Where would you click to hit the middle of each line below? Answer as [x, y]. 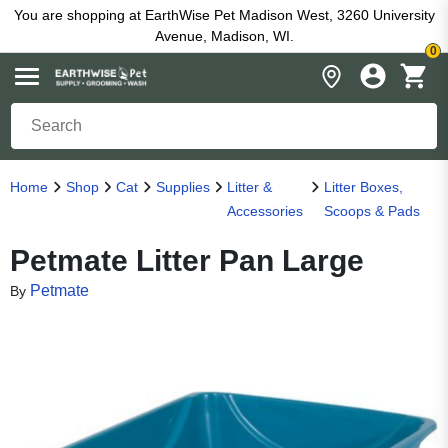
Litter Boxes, [363, 187]
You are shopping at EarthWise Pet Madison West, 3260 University [224, 15]
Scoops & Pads [371, 211]
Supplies [182, 187]
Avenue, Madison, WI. [224, 36]
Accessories [265, 211]
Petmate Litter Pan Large [187, 260]
